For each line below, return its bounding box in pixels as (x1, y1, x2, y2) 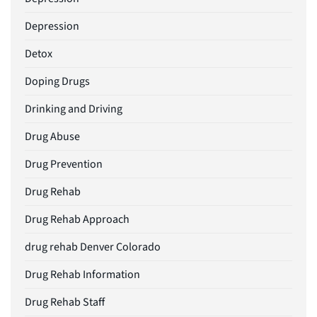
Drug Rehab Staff (25, 294, 105, 311)
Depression (25, 18, 79, 35)
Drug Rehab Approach (25, 212, 129, 228)
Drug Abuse (25, 129, 80, 145)
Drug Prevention (25, 156, 103, 173)
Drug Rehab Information (25, 267, 140, 283)
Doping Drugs (25, 74, 90, 90)
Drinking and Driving (25, 101, 122, 117)
